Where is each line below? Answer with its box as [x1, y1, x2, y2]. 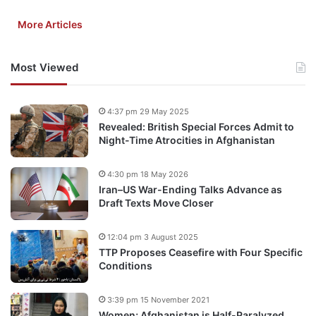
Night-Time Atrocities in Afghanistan [99, 133, 275, 146]
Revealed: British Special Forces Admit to [99, 120, 294, 133]
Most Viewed [11, 60, 78, 74]
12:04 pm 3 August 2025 [107, 231, 198, 242]
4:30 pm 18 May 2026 [107, 169, 188, 179]
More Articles [18, 18, 83, 30]
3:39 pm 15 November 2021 [107, 294, 209, 305]
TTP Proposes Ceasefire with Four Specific [99, 245, 303, 258]
